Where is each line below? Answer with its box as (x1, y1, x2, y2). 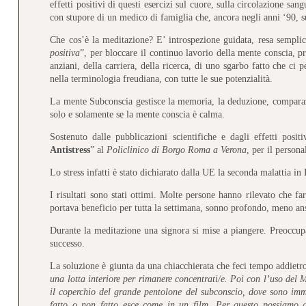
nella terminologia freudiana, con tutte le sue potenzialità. (50, 73, 273, 84)
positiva (50, 47, 81, 58)
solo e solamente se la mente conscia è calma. (50, 109, 225, 120)
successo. (50, 238, 85, 249)
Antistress (50, 144, 91, 155)
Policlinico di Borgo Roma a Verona (107, 144, 247, 155)
